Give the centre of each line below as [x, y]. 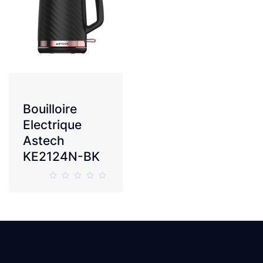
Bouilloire [50, 109]
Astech [44, 141]
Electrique [52, 125]
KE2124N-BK [61, 156]
